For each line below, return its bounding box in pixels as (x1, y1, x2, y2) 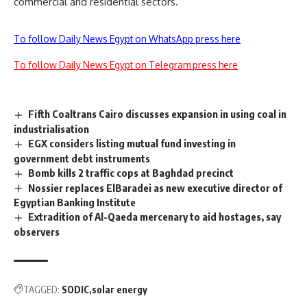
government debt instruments (14, 151, 150, 164)
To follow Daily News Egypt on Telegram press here (14, 58, 238, 71)
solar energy (92, 284, 147, 296)
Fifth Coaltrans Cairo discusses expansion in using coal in (28, 107, 287, 120)
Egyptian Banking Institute (14, 196, 138, 209)
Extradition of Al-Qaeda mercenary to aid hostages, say (28, 210, 282, 223)
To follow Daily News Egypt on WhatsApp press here (14, 32, 241, 45)
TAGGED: (23, 284, 60, 296)
